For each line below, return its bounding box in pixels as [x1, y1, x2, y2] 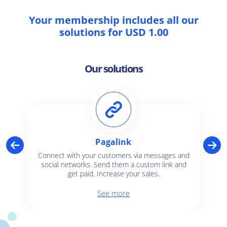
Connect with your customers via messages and [37, 150, 190, 161]
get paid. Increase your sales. [67, 169, 160, 179]
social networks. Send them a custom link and [41, 160, 186, 170]
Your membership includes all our [28, 13, 199, 27]
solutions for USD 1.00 [59, 25, 168, 40]
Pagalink [95, 136, 132, 148]
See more [97, 188, 130, 199]
